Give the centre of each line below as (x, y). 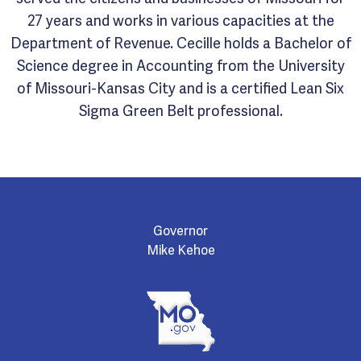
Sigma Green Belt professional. (180, 109)
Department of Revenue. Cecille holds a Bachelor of (180, 41)
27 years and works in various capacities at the (180, 19)
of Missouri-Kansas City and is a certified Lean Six (180, 87)
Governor (180, 230)
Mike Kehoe (180, 249)
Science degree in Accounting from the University (180, 64)
